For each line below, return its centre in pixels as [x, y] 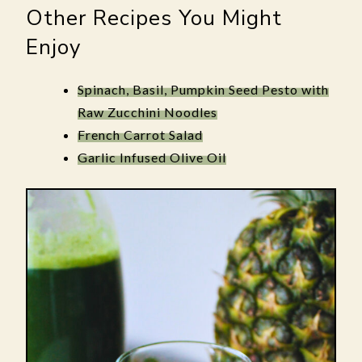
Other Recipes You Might [154, 18]
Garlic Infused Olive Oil [152, 157]
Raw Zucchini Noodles [147, 112]
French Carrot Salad [140, 135]
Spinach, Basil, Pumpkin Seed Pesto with [203, 89]
